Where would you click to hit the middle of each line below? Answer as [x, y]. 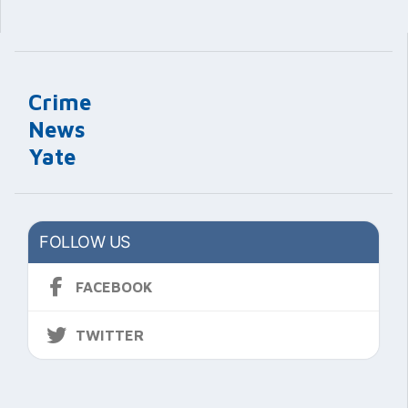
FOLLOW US [85, 241]
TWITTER [110, 335]
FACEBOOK [114, 286]
